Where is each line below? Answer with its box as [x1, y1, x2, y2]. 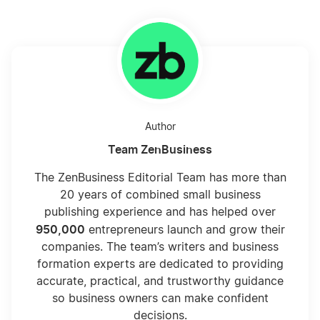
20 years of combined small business [59, 189, 261, 201]
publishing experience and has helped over [44, 206, 276, 219]
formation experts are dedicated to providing [36, 259, 284, 271]
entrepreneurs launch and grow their [84, 224, 285, 236]
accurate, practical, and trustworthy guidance [36, 276, 284, 288]
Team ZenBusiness [108, 142, 212, 157]
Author [144, 122, 176, 133]
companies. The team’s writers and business [41, 241, 279, 254]
